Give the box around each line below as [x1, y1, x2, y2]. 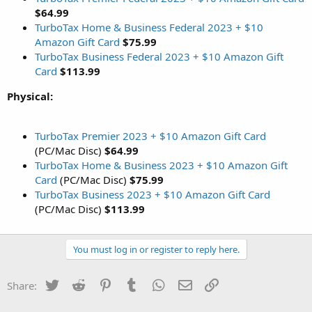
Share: [7, 278, 37, 292]
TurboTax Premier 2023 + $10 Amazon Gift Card [35, 128, 266, 143]
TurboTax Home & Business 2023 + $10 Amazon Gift [35, 157, 288, 172]
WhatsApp [166, 276, 217, 291]
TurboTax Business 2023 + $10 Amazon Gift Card [35, 187, 270, 201]
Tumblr [140, 276, 175, 291]
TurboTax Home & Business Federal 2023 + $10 [35, 19, 263, 34]
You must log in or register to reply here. [72, 242, 240, 256]
